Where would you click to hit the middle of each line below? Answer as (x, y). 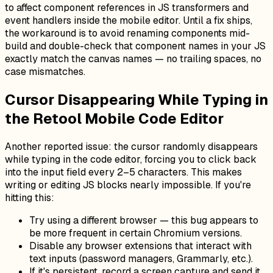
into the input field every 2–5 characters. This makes (123, 172)
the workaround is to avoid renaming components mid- (127, 33)
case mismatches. (45, 71)
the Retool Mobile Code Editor (114, 118)
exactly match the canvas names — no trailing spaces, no (133, 58)
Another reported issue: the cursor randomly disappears (131, 146)
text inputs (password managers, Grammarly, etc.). (141, 258)
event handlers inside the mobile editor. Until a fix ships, (129, 20)
